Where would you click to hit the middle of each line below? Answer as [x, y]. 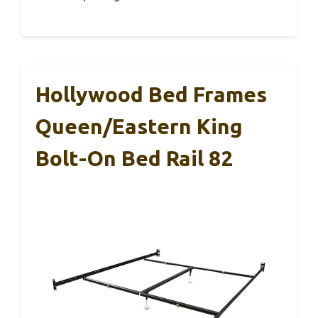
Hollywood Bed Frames [151, 95]
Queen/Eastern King [139, 127]
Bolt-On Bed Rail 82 [134, 159]
